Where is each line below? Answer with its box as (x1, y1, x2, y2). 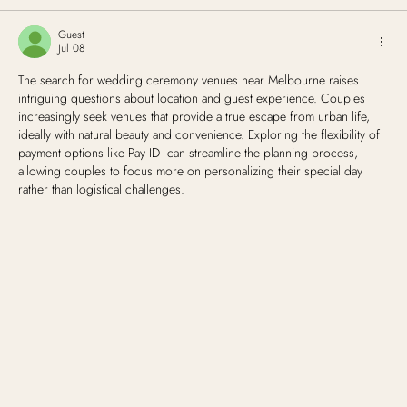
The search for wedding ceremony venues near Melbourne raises (18, 71, 362, 90)
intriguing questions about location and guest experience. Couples (18, 89, 369, 108)
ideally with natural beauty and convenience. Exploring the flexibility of (18, 125, 383, 144)
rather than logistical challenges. (18, 180, 184, 199)
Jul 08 (58, 40, 84, 57)
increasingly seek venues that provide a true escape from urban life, (18, 107, 373, 126)
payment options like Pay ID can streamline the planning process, (18, 144, 362, 163)
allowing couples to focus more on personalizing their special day (18, 162, 366, 181)
